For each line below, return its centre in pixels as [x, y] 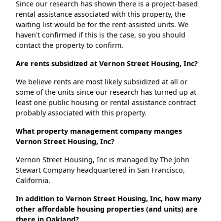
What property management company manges [99, 131]
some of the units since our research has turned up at [106, 92]
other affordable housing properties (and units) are [107, 209]
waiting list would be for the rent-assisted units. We [102, 25]
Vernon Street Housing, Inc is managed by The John [103, 160]
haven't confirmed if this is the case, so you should [101, 35]
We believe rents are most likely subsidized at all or [102, 82]
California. [33, 181]
